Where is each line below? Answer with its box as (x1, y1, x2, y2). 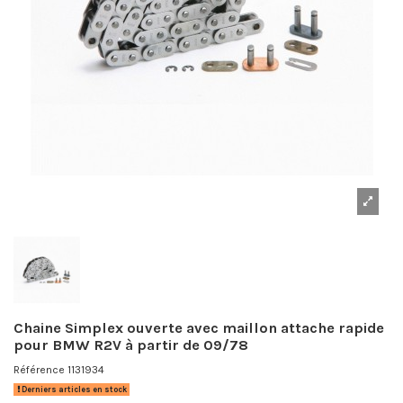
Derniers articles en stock (19, 385, 127, 395)
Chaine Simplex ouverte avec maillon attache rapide (13, 319, 384, 337)
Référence (13, 363, 65, 376)
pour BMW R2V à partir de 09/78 (13, 336, 248, 354)
